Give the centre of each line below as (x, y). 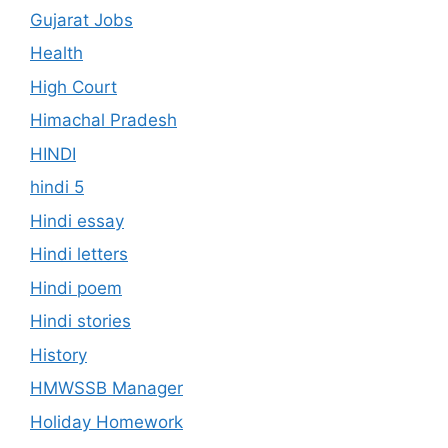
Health (56, 53)
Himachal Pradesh (103, 120)
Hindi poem (76, 287)
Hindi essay (77, 220)
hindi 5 (57, 187)
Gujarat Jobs (81, 19)
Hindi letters (79, 254)
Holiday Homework (106, 421)
